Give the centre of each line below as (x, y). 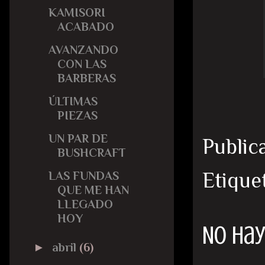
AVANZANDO (83, 49)
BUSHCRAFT (91, 152)
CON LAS (82, 64)
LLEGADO (85, 204)
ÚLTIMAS (73, 101)
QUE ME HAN (93, 190)
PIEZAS (77, 115)
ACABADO (86, 26)
